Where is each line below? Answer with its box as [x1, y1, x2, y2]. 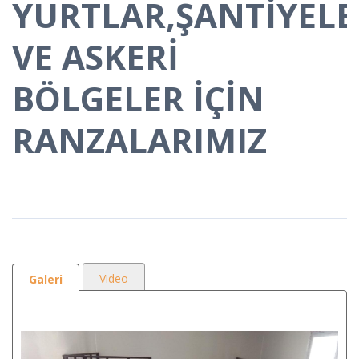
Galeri [29, 272, 63, 288]
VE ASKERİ [12, 34, 179, 80]
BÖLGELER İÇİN [12, 75, 264, 122]
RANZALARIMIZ [12, 117, 267, 163]
